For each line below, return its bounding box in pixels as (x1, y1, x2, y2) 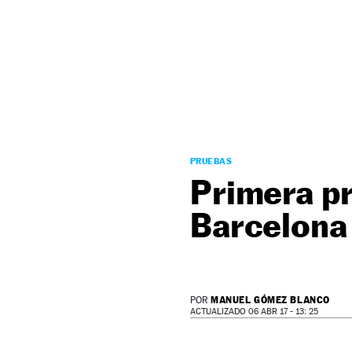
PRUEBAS (190, 156, 233, 167)
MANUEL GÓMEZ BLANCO (211, 294, 330, 306)
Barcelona (190, 205, 347, 245)
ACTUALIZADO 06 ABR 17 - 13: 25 (190, 306, 318, 317)
